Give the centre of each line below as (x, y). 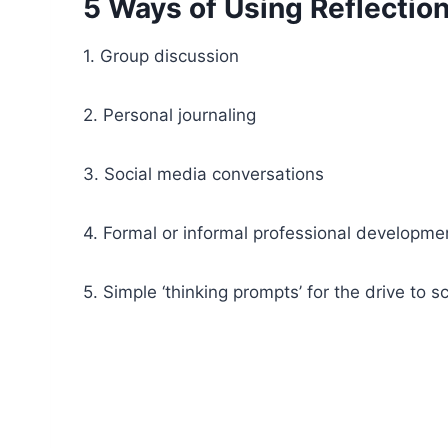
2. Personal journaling (169, 114)
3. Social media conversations (203, 173)
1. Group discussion (161, 55)
